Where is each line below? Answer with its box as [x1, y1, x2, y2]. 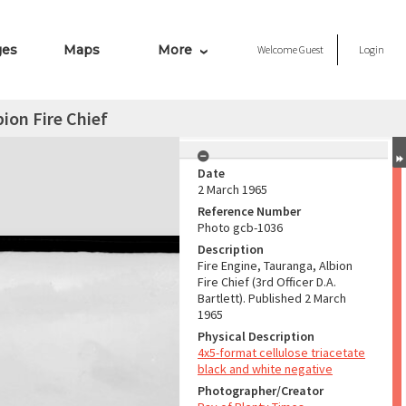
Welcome [257, 43, 299, 56]
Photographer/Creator [198, 382, 324, 399]
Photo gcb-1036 [198, 219, 283, 236]
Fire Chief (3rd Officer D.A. [198, 274, 336, 290]
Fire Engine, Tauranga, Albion [198, 257, 353, 274]
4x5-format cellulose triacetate [198, 344, 365, 361]
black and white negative [198, 361, 333, 377]
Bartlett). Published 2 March [198, 290, 346, 306]
